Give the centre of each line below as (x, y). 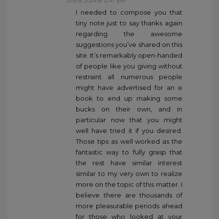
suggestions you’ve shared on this (129, 45)
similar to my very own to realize (129, 174)
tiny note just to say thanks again (129, 23)
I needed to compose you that (129, 12)
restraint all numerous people (129, 77)
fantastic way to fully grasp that (129, 152)
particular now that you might (129, 120)
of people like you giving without (129, 66)
